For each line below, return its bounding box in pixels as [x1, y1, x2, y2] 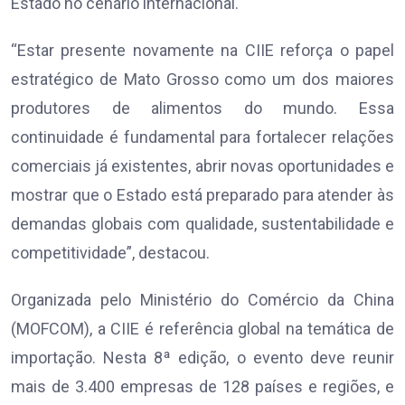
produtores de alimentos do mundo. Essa [11, 99, 394, 118]
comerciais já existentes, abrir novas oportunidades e [11, 156, 394, 176]
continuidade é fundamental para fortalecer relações [11, 127, 394, 147]
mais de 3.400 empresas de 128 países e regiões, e [11, 377, 394, 397]
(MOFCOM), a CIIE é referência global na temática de [11, 319, 394, 339]
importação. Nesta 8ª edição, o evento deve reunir [11, 348, 394, 368]
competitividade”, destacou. [11, 243, 210, 263]
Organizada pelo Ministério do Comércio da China [11, 290, 394, 310]
